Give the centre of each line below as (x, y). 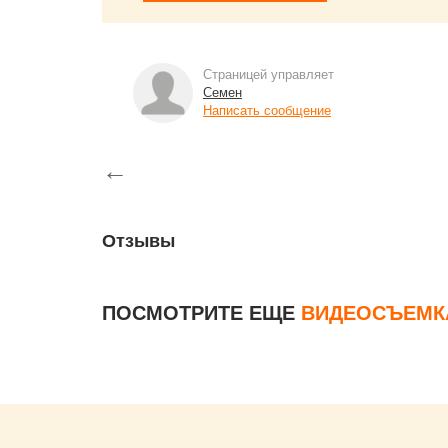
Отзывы (138, 241)
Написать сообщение (267, 110)
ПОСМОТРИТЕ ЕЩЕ (201, 313)
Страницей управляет (268, 74)
